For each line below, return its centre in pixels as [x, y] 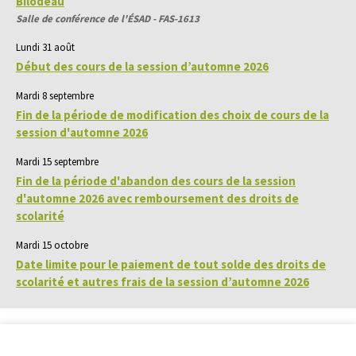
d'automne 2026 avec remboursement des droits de [157, 199]
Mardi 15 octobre [52, 246]
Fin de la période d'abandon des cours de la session [156, 181]
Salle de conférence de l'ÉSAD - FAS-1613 [108, 19]
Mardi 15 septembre [57, 162]
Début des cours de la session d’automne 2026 [142, 67]
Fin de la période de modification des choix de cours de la [172, 115]
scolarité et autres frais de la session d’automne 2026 [163, 282]
